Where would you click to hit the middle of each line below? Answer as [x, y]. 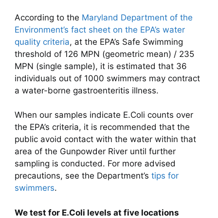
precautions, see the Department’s [83, 176]
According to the [47, 17]
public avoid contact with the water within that [105, 139]
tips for [165, 176]
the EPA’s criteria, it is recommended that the [102, 127]
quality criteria [42, 42]
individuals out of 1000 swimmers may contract [107, 78]
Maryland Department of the [136, 17]
